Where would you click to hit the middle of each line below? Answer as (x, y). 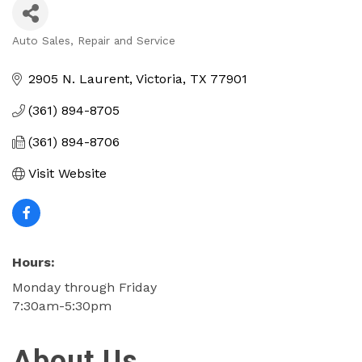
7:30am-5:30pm (62, 306)
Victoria (159, 79)
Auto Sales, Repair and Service (94, 40)
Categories (58, 55)
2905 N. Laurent (79, 79)
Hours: (34, 262)
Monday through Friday (84, 287)
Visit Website (67, 173)
